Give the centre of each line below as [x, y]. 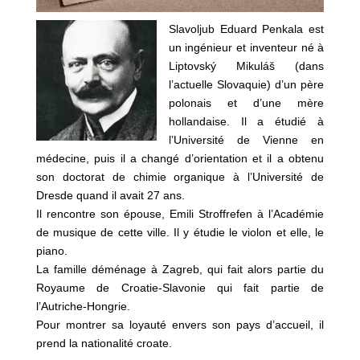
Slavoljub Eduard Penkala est [246, 29]
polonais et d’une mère [246, 103]
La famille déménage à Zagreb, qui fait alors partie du [180, 270]
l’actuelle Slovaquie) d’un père [246, 85]
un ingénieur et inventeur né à [246, 48]
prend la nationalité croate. [104, 344]
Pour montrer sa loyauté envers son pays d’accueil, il [180, 325]
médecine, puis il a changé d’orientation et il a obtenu [180, 159]
